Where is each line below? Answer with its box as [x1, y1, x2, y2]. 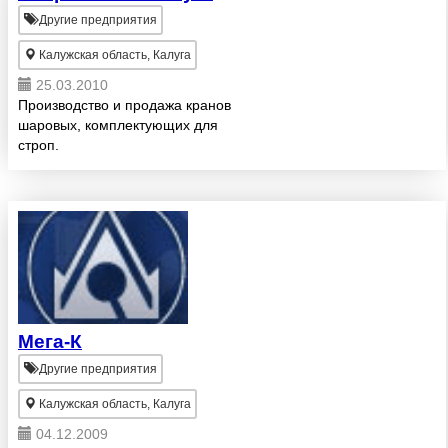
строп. [18, 137, 59, 153]
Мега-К [18, 331, 82, 352]
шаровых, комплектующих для [18, 117, 218, 133]
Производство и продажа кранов [18, 97, 231, 113]
